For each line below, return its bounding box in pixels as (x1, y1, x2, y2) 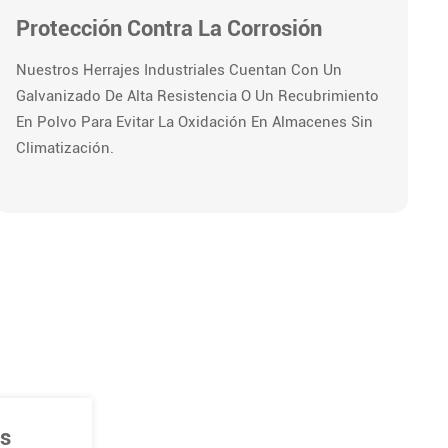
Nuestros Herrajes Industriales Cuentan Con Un (16, 61, 343, 80)
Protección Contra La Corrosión (16, 15, 323, 42)
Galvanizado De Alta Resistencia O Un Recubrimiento (16, 87, 380, 106)
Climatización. (16, 139, 115, 158)
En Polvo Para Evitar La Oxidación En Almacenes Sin (16, 113, 374, 132)
